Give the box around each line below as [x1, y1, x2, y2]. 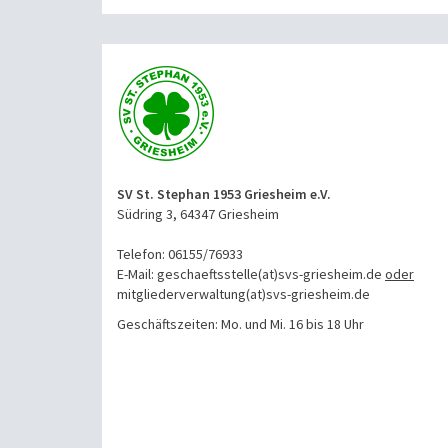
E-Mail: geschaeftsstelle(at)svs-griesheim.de [117, 264, 385, 283]
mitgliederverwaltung [117, 284, 246, 303]
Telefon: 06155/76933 [117, 244, 243, 263]
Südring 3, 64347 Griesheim [117, 204, 279, 223]
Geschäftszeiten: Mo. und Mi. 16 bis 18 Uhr [117, 314, 364, 333]
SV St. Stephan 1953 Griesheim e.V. [117, 184, 331, 203]
